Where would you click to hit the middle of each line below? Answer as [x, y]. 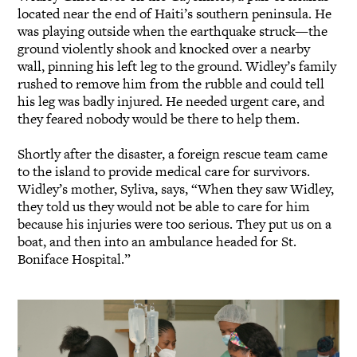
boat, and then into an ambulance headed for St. [157, 242]
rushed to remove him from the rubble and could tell [171, 83]
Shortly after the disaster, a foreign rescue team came [173, 154]
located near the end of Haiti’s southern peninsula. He [175, 13]
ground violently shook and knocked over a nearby [164, 48]
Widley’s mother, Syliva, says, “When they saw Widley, [176, 189]
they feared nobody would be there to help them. [160, 118]
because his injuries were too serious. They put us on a [175, 224]
